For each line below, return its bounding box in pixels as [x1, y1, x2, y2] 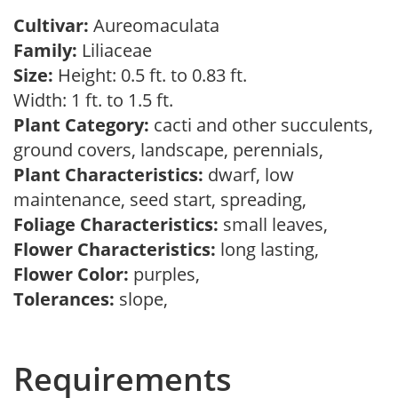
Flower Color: [13, 262, 129, 286]
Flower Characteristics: [13, 237, 216, 261]
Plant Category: [13, 113, 149, 137]
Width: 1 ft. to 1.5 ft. [13, 88, 182, 112]
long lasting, [216, 237, 328, 261]
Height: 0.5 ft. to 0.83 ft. [53, 63, 247, 87]
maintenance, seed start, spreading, [13, 187, 315, 211]
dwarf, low [203, 163, 294, 187]
